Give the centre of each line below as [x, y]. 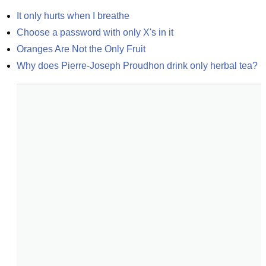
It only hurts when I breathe [73, 16]
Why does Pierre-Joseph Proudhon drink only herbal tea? [137, 66]
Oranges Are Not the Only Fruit [81, 49]
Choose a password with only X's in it [95, 32]
